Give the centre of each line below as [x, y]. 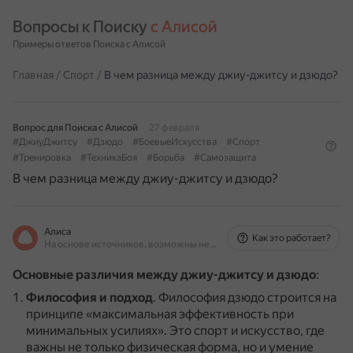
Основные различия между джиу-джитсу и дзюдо [164, 275]
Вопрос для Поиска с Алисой [75, 128]
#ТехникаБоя [109, 158]
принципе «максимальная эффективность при [160, 314]
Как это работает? [292, 238]
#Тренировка [42, 158]
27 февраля [174, 128]
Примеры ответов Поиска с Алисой [89, 44]
